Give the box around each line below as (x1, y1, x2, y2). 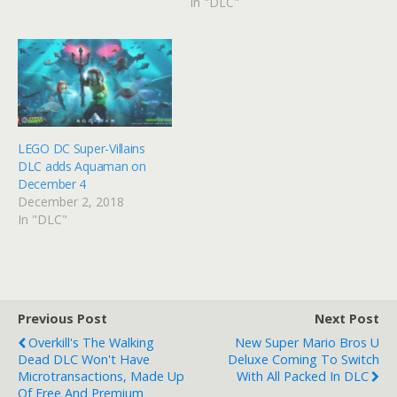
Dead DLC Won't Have (18, 351, 150, 369)
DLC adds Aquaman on (18, 158, 146, 175)
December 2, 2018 (18, 193, 124, 211)
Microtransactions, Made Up (18, 368, 184, 385)
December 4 (18, 175, 87, 193)
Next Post (315, 310, 379, 328)
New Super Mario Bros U (235, 334, 379, 352)
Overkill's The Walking (28, 334, 154, 352)
